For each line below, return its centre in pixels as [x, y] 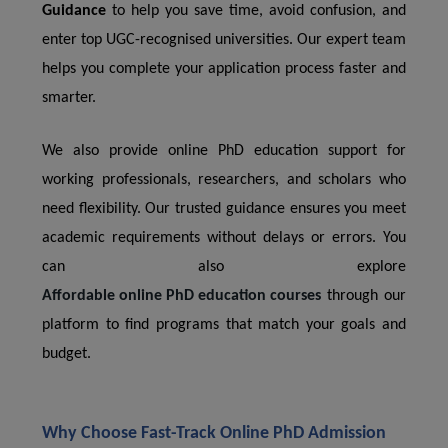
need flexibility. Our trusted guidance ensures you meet [224, 209]
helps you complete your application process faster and [224, 69]
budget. [66, 354]
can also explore [224, 267]
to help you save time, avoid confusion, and [256, 11]
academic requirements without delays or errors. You [224, 238]
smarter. [69, 98]
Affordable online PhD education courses [181, 296]
